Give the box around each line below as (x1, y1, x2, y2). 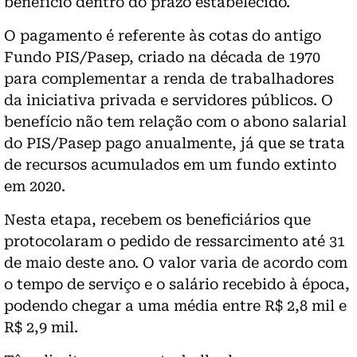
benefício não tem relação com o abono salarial (4, 112, 347, 130)
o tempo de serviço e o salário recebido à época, (4, 275, 350, 292)
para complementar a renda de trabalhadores (4, 69, 334, 87)
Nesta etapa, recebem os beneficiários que (4, 210, 311, 228)
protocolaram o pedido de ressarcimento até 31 (4, 232, 345, 249)
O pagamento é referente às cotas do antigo (4, 26, 321, 44)
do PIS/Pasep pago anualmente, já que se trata (4, 134, 345, 151)
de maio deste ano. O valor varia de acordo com (4, 253, 347, 271)
